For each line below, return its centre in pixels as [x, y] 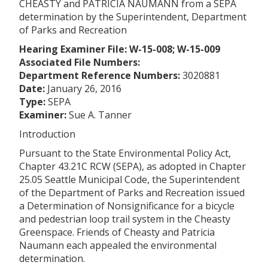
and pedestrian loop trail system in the [107, 219]
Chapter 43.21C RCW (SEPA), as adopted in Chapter [133, 166]
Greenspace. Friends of [71, 232]
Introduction [47, 134]
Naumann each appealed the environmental [118, 245]
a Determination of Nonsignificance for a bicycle [127, 205]
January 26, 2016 [83, 88]
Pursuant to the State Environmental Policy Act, [125, 153]
